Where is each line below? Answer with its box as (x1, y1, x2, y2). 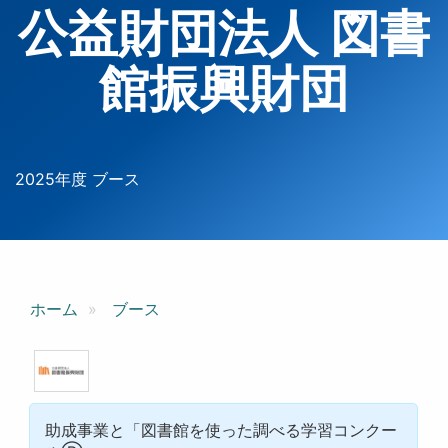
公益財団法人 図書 (18, 3, 430, 63)
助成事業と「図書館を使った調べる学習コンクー (45, 419, 398, 440)
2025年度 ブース (15, 169, 140, 189)
